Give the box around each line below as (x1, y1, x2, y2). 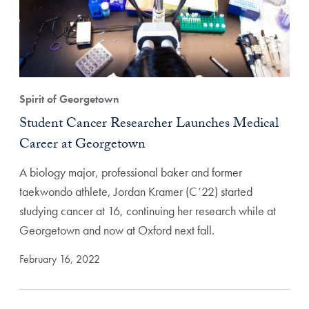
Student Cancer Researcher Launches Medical (19, 112, 279, 137)
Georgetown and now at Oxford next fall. (19, 221, 215, 238)
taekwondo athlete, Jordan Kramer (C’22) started (19, 183, 252, 199)
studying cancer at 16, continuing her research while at (19, 202, 276, 219)
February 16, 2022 (19, 251, 100, 266)
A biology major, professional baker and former (19, 163, 242, 180)
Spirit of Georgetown (19, 91, 119, 106)
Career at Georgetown (19, 133, 146, 157)
